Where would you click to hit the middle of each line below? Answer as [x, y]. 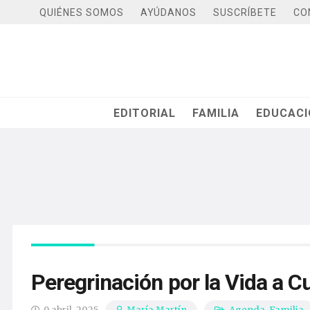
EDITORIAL [145, 113]
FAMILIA [216, 113]
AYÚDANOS [168, 12]
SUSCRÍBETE [245, 12]
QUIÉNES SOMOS [82, 12]
